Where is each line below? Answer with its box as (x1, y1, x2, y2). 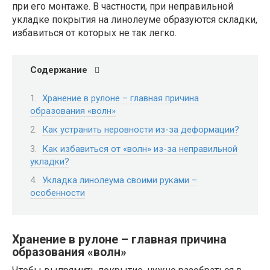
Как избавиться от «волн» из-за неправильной (42, 143, 237, 154)
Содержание (30, 64, 87, 75)
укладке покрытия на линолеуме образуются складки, (12, 14, 257, 25)
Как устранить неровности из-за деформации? (42, 124, 239, 135)
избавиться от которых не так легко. (12, 27, 177, 39)
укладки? (30, 155, 69, 167)
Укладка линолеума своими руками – (42, 175, 197, 186)
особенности (30, 187, 85, 198)
